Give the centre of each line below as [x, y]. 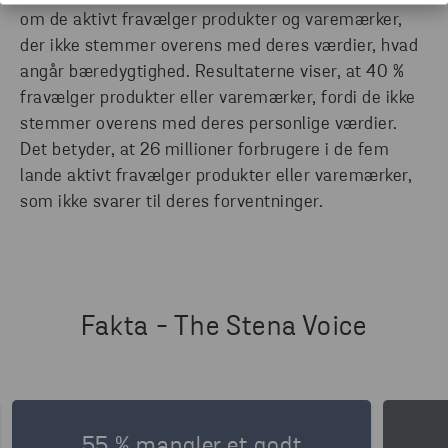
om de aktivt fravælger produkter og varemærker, [211, 21]
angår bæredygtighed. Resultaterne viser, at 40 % [212, 73]
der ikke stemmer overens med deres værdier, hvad [219, 47]
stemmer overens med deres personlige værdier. [209, 125]
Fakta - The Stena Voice [224, 328]
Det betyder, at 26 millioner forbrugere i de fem [204, 151]
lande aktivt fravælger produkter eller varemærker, [216, 177]
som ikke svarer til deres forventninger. [171, 203]
